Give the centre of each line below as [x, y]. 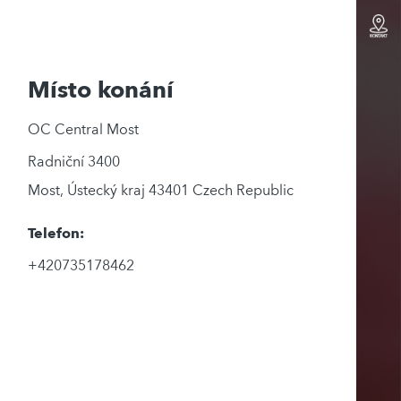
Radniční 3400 [74, 162]
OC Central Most [84, 130]
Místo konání [101, 90]
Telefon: [56, 234]
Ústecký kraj [107, 191]
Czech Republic [243, 191]
